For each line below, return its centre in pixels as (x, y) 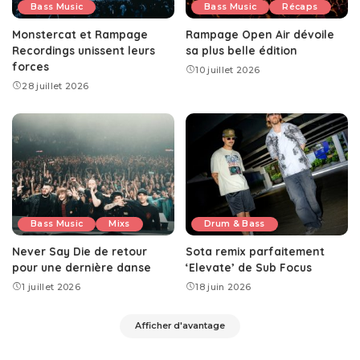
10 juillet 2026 (228, 70)
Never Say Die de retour (80, 251)
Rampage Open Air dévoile (260, 35)
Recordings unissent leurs (84, 51)
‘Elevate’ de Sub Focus (249, 267)
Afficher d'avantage (180, 325)
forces (31, 67)
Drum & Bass (235, 223)
